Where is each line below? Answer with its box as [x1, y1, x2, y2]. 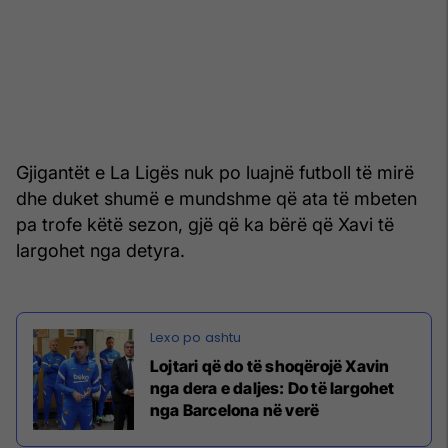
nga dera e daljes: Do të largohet [150, 377, 395, 398]
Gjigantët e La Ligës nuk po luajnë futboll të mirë [16, 161, 414, 183]
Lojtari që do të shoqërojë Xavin [150, 355, 390, 376]
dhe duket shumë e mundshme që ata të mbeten [16, 187, 417, 209]
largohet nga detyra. [16, 239, 185, 261]
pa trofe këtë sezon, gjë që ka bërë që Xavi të [16, 213, 394, 235]
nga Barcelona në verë [150, 399, 320, 420]
